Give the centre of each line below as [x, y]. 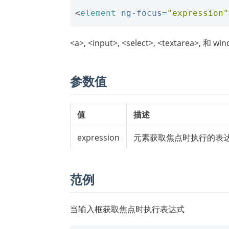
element [98, 13]
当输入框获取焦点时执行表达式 [127, 209]
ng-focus [142, 13]
